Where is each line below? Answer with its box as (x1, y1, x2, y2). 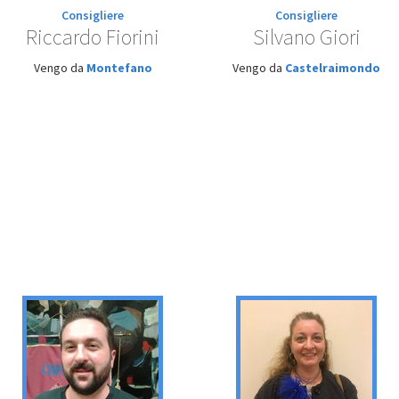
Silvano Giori (252, 23, 361, 51)
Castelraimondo (285, 60, 380, 76)
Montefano (85, 60, 152, 76)
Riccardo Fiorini (26, 23, 159, 51)
